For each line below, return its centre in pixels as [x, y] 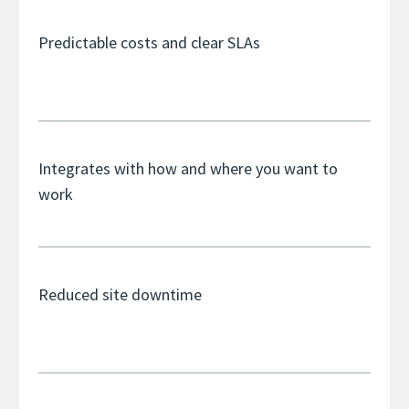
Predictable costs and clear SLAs [149, 43]
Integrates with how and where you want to [188, 169]
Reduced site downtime [120, 295]
